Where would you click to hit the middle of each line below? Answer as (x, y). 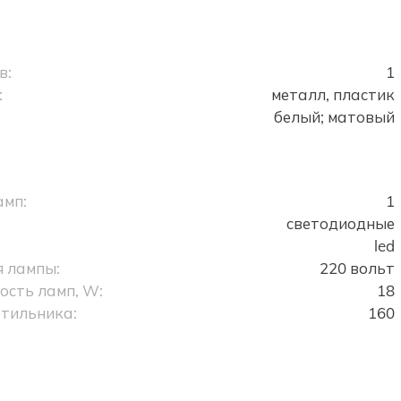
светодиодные (340, 223)
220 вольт (357, 268)
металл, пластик (333, 94)
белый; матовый (334, 117)
